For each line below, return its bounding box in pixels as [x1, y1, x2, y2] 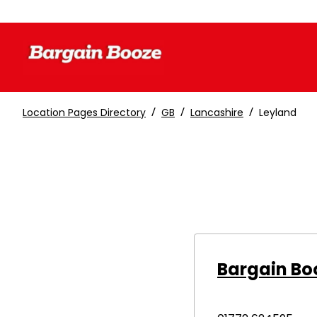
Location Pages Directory [23, 105, 146, 120]
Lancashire [190, 105, 243, 120]
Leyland [259, 105, 296, 120]
